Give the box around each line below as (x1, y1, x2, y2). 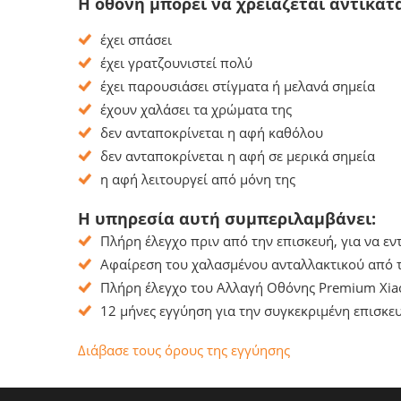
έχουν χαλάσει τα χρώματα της (100, 100, 292, 118)
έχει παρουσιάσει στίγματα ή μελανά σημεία (100, 77, 375, 95)
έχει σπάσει (100, 30, 172, 48)
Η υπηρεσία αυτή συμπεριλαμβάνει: (78, 208, 376, 229)
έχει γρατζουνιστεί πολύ (100, 54, 252, 72)
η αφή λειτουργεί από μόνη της (100, 170, 295, 188)
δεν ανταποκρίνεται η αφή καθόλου (100, 124, 323, 141)
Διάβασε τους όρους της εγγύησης (78, 341, 290, 359)
